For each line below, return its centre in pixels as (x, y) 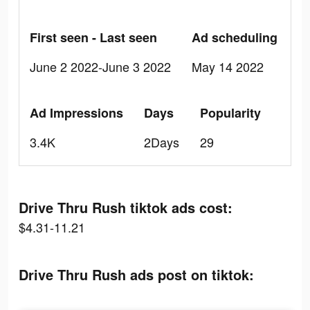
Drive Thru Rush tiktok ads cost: (126, 207)
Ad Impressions (76, 113)
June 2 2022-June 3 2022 (100, 66)
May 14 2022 (228, 66)
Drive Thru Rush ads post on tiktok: (136, 274)
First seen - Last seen (93, 37)
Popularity (230, 113)
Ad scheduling (235, 37)
